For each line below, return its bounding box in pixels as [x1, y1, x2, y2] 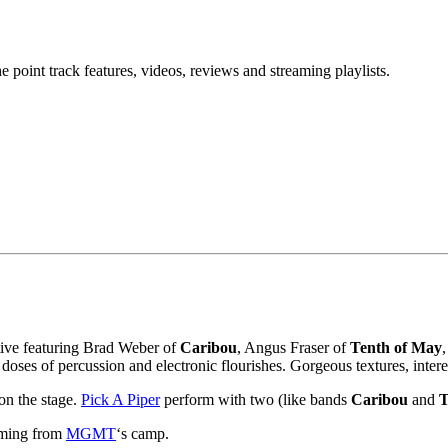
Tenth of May [350, 338, 442, 356]
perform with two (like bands [160, 390, 351, 408]
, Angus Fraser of [237, 338, 350, 356]
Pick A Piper [81, 390, 160, 408]
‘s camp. [116, 424, 169, 442]
